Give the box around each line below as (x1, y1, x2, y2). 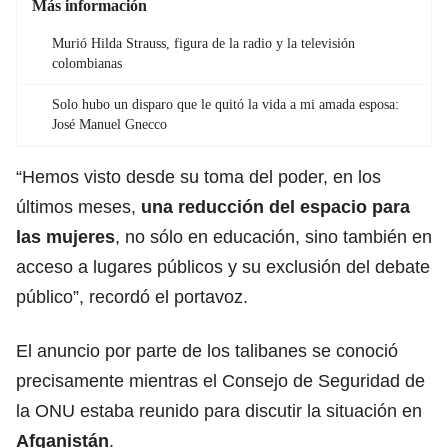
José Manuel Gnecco (52, 116, 167, 132)
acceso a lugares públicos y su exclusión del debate (16, 256, 430, 277)
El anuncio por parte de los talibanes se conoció (16, 340, 398, 361)
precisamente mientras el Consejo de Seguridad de (16, 370, 425, 391)
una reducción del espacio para (141, 196, 410, 217)
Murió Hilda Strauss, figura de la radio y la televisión (52, 35, 355, 51)
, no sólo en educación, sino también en (115, 226, 432, 247)
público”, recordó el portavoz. (16, 286, 248, 307)
